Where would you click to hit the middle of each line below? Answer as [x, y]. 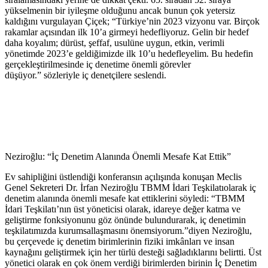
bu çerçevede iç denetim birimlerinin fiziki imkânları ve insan [120, 241]
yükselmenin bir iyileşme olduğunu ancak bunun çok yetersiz [120, 10]
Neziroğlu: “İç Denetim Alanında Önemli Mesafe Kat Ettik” [118, 156]
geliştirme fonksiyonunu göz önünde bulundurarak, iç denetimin [125, 220]
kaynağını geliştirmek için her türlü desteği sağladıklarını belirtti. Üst [133, 252]
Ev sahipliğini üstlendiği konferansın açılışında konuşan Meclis [123, 176]
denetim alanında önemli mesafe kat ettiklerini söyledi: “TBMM [125, 198]
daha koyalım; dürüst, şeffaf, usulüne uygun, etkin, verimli [115, 42]
